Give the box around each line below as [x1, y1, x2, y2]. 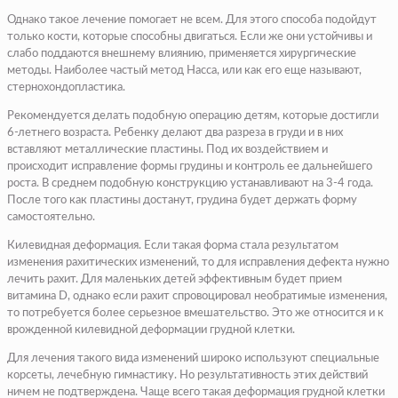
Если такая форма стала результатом [141, 240, 338, 252]
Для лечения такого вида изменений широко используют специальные [7, 353, 379, 365]
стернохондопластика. [7, 82, 125, 94]
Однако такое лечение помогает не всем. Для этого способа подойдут [7, 14, 377, 27]
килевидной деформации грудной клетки [75, 324, 292, 337]
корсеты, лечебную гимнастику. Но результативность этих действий [7, 370, 368, 382]
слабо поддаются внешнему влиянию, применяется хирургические [7, 48, 356, 60]
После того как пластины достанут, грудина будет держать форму [7, 195, 357, 207]
